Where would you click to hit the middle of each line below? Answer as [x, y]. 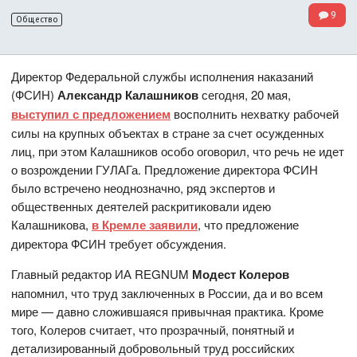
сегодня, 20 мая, [245, 94]
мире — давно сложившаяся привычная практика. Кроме [168, 311]
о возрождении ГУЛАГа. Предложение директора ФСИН [165, 169]
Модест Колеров [241, 274]
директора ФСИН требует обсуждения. [119, 243]
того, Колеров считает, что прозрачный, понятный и [153, 329]
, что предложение [249, 224]
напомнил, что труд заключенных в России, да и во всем [167, 292]
